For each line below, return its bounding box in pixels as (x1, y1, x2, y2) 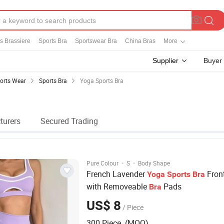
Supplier (152, 56, 178, 64)
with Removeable (86, 181, 149, 192)
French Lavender (86, 168, 147, 179)
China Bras (125, 37, 155, 44)
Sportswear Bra (75, 37, 117, 44)
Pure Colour (86, 159, 118, 167)
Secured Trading (40, 115, 98, 126)
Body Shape (138, 159, 170, 167)
